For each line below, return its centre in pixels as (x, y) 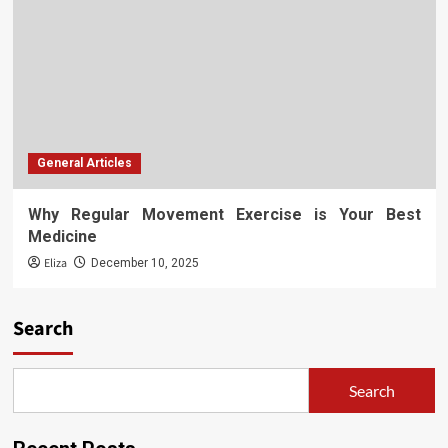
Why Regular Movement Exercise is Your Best (224, 214)
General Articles (84, 163)
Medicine (62, 236)
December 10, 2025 (144, 263)
